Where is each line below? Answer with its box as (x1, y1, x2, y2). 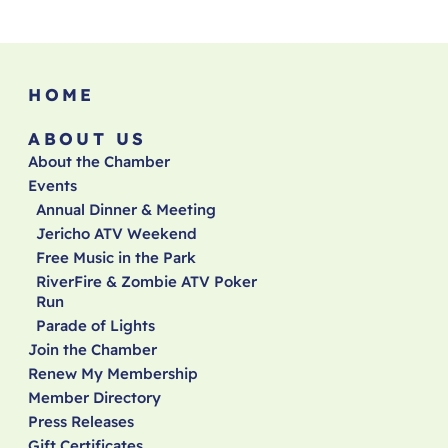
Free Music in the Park (36, 248, 197, 268)
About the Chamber (28, 152, 171, 172)
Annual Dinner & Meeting (36, 200, 217, 220)
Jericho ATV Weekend (36, 224, 198, 244)
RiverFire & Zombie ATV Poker (36, 272, 258, 292)
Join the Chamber (28, 340, 158, 360)
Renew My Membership (28, 364, 199, 384)
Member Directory (28, 388, 162, 408)
